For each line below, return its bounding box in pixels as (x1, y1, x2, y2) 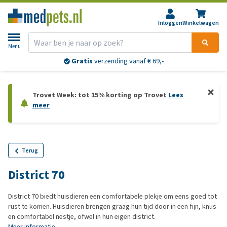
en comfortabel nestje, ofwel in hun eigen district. (8, 212, 156, 221)
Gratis (71, 56, 93, 66)
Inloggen (158, 19, 182, 27)
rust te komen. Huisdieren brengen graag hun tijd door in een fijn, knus (8, 202, 216, 211)
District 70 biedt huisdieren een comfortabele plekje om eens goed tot (8, 192, 217, 201)
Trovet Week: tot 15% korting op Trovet (32, 90, 168, 100)
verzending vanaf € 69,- (92, 56, 164, 66)
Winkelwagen (182, 19, 219, 27)
